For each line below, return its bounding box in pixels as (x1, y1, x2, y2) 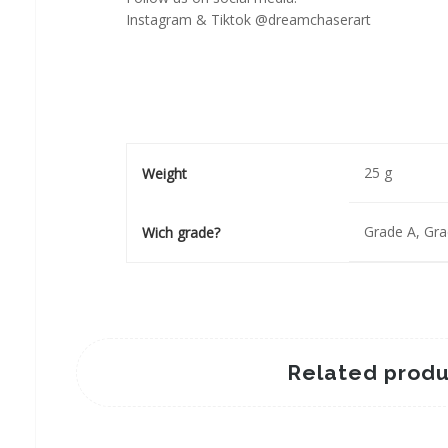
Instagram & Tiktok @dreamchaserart (125, 10, 371, 30)
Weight (141, 164, 187, 183)
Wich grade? (141, 223, 220, 242)
